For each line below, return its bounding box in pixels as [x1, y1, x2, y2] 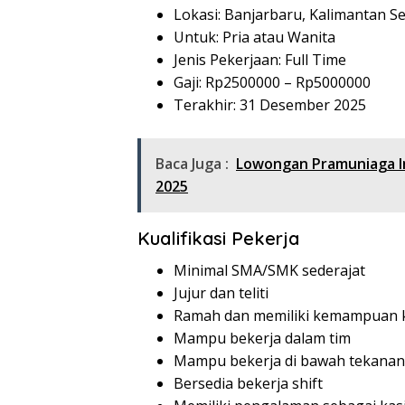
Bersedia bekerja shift [174, 373, 323, 394]
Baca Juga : [155, 154, 229, 174]
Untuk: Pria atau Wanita [174, 27, 335, 48]
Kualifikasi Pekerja [137, 227, 299, 250]
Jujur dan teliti [174, 283, 268, 304]
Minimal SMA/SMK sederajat [174, 260, 365, 281]
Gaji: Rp [174, 72, 223, 93]
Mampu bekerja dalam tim [174, 328, 351, 349]
